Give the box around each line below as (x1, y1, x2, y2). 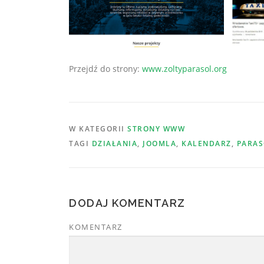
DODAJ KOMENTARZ (69, 197, 186, 210)
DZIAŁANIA (91, 138, 137, 149)
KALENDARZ (181, 138, 232, 149)
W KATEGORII (69, 124, 127, 134)
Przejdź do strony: (69, 63, 142, 75)
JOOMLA (143, 138, 176, 149)
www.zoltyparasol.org (142, 63, 227, 75)
